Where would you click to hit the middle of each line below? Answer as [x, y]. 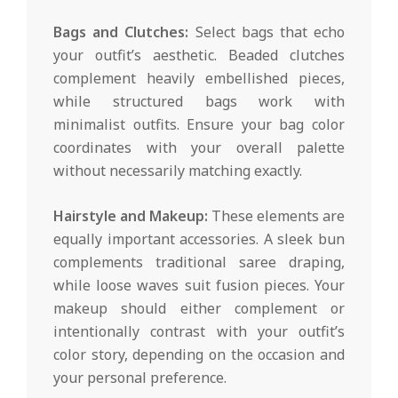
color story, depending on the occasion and [199, 355]
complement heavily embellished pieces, [199, 79]
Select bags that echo [267, 32]
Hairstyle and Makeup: [131, 216]
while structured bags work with [199, 102]
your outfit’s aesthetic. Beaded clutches [199, 56]
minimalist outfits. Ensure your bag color [199, 125]
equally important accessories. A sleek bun [199, 239]
